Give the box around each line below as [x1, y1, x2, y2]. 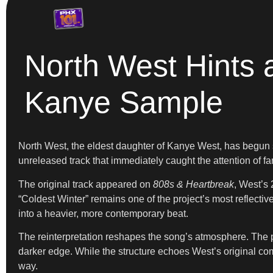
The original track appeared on [18, 179, 153, 190]
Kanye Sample [24, 85, 223, 120]
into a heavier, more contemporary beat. [18, 208, 188, 219]
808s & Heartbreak [153, 179, 234, 190]
